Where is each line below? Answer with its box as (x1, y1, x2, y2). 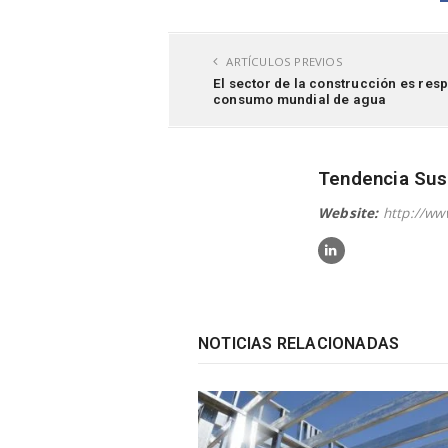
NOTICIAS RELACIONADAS (198, 333, 400, 353)
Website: (318, 204, 379, 223)
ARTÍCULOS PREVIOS (223, 53, 343, 69)
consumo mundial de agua (213, 90, 387, 107)
